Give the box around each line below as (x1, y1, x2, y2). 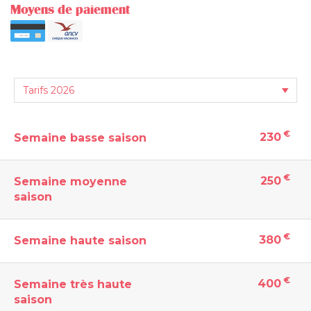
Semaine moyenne (14, 174, 127, 188)
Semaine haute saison (14, 233, 146, 247)
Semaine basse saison (14, 131, 146, 144)
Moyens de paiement (10, 2, 130, 17)
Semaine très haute (14, 277, 132, 291)
